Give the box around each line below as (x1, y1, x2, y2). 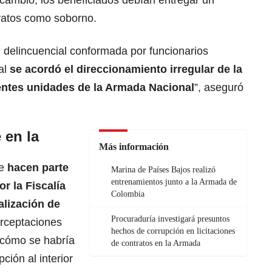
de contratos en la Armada (111, 238, 200, 248)
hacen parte (7, 161, 69, 174)
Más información (99, 141, 169, 152)
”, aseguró (194, 81, 243, 93)
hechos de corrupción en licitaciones (111, 226, 235, 236)
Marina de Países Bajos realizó (111, 165, 216, 174)
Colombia (111, 189, 144, 199)
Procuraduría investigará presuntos (111, 214, 229, 223)
